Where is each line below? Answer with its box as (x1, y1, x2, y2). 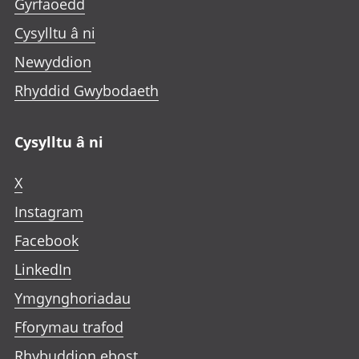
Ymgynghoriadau (14, 288, 131, 308)
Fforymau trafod (14, 317, 123, 337)
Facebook (14, 230, 79, 250)
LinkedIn (14, 259, 71, 279)
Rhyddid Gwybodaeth (14, 80, 159, 100)
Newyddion (14, 51, 91, 71)
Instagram (14, 201, 83, 221)
